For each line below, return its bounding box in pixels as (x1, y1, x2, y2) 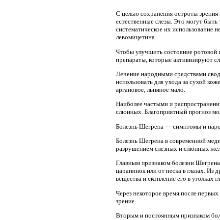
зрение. (116, 197, 136, 205)
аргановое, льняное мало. (116, 86, 185, 94)
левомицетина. (116, 33, 156, 41)
